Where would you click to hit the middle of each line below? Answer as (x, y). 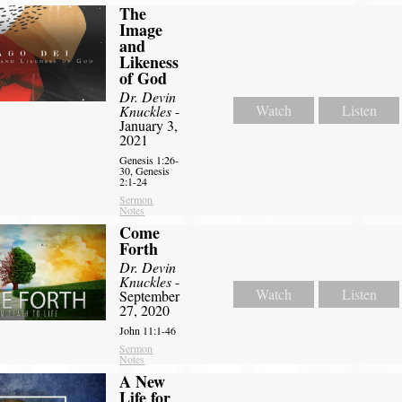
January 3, (149, 126)
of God (144, 79)
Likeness (149, 62)
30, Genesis (145, 171)
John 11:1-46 (148, 331)
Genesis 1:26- (149, 160)
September (150, 296)
